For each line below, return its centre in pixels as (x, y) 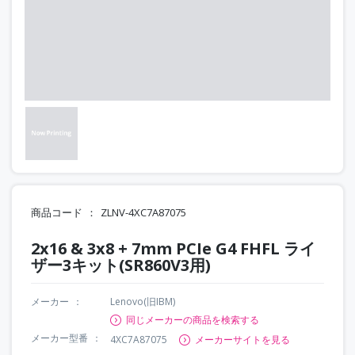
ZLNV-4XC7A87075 (143, 212)
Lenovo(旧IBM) (143, 301)
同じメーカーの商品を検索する (193, 319)
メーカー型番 (59, 338)
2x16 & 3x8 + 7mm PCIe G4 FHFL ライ (173, 248)
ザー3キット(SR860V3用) (121, 265)
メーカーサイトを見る (242, 339)
